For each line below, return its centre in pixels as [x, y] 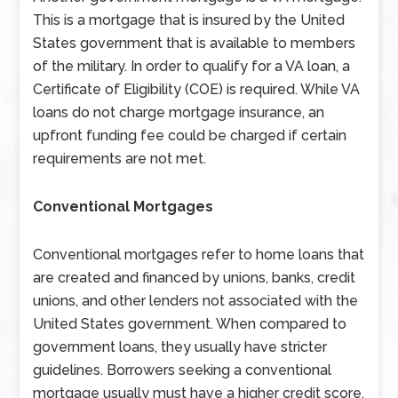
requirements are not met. [120, 159]
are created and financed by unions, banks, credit [195, 278]
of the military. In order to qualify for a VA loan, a [192, 66]
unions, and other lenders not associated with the [196, 301]
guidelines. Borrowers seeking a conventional [183, 370]
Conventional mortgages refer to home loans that [199, 255]
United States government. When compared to [190, 324]
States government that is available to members [195, 43]
